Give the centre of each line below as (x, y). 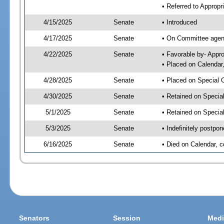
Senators (34, 218)
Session (127, 218)
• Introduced (179, 22)
